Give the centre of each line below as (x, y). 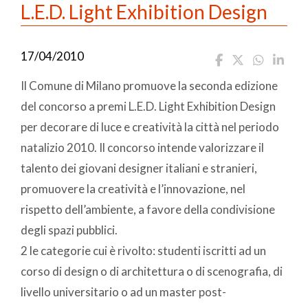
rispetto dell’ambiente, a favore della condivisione (148, 209)
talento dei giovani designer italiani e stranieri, (139, 168)
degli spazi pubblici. (69, 230)
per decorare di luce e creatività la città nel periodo (150, 126)
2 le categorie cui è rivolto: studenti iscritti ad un (143, 250)
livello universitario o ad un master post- (123, 291)
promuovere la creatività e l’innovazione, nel (133, 188)
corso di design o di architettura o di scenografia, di (152, 271)
